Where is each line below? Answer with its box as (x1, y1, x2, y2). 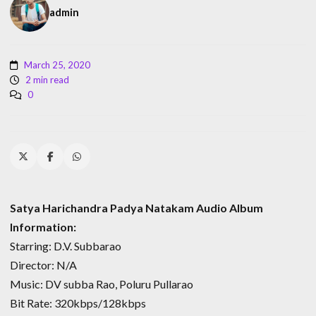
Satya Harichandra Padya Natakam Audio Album (10, 200, 263, 214)
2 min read (23, 73, 69, 85)
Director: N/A (10, 257, 77, 272)
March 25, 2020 (22, 59, 90, 71)
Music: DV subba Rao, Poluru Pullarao (10, 276, 193, 291)
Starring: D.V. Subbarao (10, 238, 121, 253)
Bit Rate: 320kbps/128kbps (10, 296, 146, 310)
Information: (10, 219, 76, 233)
